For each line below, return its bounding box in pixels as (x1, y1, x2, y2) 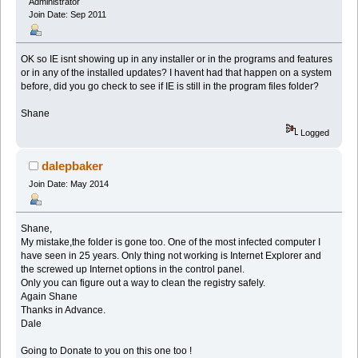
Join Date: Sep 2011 (28, 9, 106, 19)
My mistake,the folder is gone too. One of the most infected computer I (21, 237, 321, 249)
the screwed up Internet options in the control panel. (21, 264, 245, 276)
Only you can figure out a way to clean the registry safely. (21, 277, 266, 289)
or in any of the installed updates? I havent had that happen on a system (21, 67, 332, 78)
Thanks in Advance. (21, 304, 106, 316)
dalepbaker (42, 159, 104, 173)
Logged (298, 128, 330, 138)
